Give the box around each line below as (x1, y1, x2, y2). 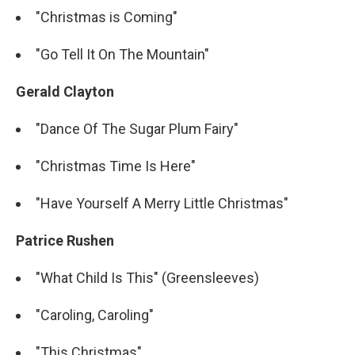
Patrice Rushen (16, 232, 114, 249)
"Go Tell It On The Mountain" (36, 46, 209, 63)
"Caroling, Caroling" (36, 307, 154, 323)
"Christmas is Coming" (36, 9, 177, 25)
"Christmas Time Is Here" (36, 158, 196, 174)
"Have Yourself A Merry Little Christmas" (36, 195, 288, 212)
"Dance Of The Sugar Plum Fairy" (36, 120, 239, 137)
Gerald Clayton (16, 83, 114, 100)
